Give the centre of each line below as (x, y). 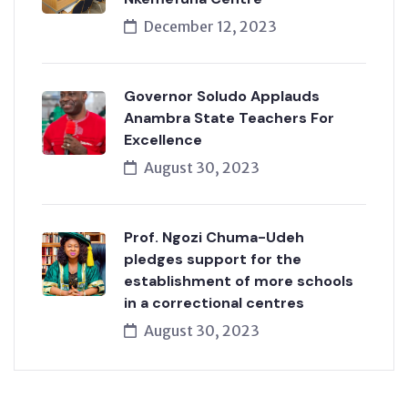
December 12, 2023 (210, 26)
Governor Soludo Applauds (222, 96)
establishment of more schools (239, 281)
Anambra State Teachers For (229, 118)
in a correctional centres (214, 303)
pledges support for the (213, 259)
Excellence (163, 140)
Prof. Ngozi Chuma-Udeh (214, 237)
